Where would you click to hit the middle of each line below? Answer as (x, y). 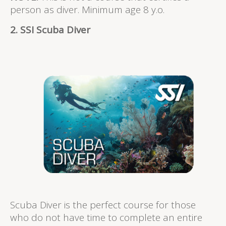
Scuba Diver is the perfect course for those (103, 205)
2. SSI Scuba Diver (50, 30)
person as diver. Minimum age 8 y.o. (87, 10)
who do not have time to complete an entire (106, 217)
